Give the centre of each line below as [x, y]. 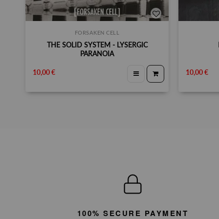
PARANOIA [97, 54]
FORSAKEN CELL [97, 33]
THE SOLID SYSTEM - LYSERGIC [97, 45]
